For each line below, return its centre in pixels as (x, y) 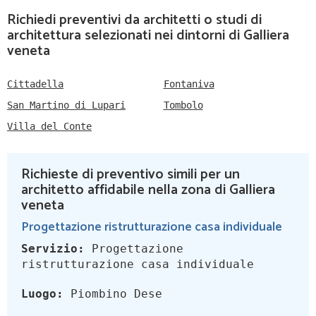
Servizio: (53, 249)
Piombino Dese (113, 294)
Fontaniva (189, 84)
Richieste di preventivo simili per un (130, 175)
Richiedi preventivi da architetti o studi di (134, 20)
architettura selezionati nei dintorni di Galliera (148, 36)
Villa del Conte (49, 127)
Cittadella (35, 84)
